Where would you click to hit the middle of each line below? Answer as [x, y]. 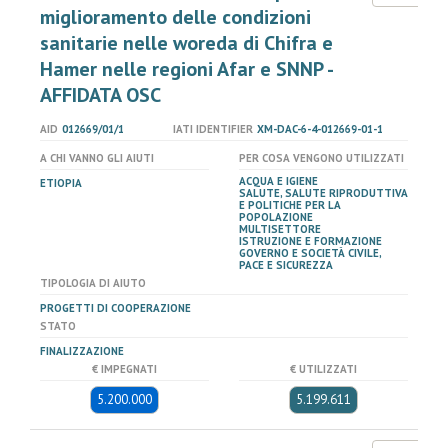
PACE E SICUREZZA [286, 265]
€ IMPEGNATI [124, 369]
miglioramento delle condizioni [175, 17]
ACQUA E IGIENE [278, 181]
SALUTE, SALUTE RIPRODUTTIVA [323, 193]
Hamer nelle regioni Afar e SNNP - [186, 69]
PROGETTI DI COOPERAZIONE [115, 308]
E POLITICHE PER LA [290, 205]
